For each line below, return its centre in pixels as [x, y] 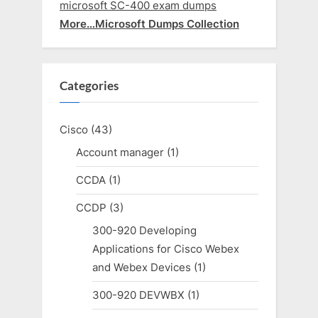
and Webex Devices [141, 268]
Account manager [120, 152]
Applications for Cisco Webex [165, 249]
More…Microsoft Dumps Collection [149, 23]
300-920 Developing [144, 231]
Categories [89, 86]
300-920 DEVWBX [138, 295]
